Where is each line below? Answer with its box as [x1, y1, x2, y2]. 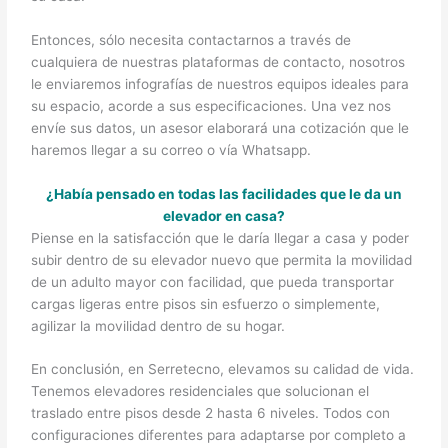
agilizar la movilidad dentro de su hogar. [31, 317, 286, 334]
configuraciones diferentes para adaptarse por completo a [31, 427, 407, 444]
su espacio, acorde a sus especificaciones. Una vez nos [31, 97, 392, 114]
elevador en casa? [163, 207, 285, 224]
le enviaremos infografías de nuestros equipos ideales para [31, 75, 410, 92]
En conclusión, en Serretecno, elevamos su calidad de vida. [31, 361, 415, 378]
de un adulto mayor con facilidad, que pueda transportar [31, 273, 395, 290]
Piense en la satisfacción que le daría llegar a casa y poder [31, 229, 410, 246]
